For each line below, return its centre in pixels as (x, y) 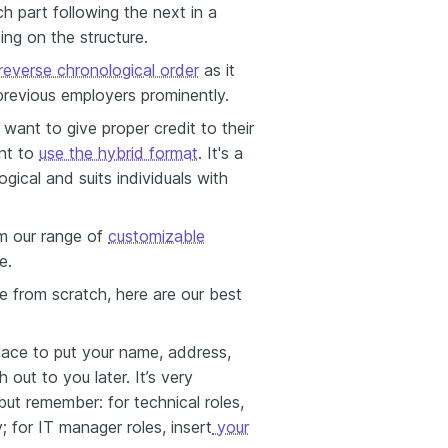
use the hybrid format (118, 153)
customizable (156, 236)
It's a (225, 153)
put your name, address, (142, 352)
